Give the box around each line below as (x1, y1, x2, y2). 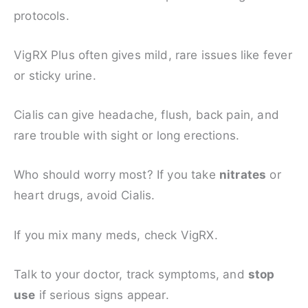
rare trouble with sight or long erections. (14, 129, 240, 143)
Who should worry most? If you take (14, 168, 219, 182)
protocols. (14, 8, 69, 23)
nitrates (219, 168, 267, 182)
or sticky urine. (14, 69, 96, 83)
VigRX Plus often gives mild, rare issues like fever (14, 48, 292, 63)
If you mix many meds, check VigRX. (14, 228, 218, 242)
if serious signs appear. (35, 287, 169, 302)
